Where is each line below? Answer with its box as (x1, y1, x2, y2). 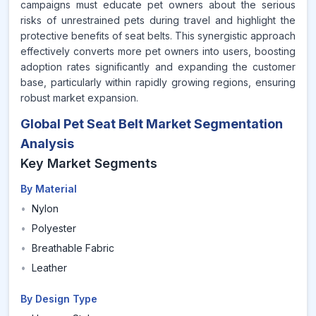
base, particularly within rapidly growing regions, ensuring (20, 76, 296, 88)
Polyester (32, 222, 76, 234)
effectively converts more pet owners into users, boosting (20, 45, 296, 57)
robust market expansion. (20, 92, 138, 104)
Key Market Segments (20, 156, 157, 171)
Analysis (20, 136, 74, 151)
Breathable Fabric (32, 242, 114, 254)
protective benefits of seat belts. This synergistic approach (20, 30, 296, 42)
